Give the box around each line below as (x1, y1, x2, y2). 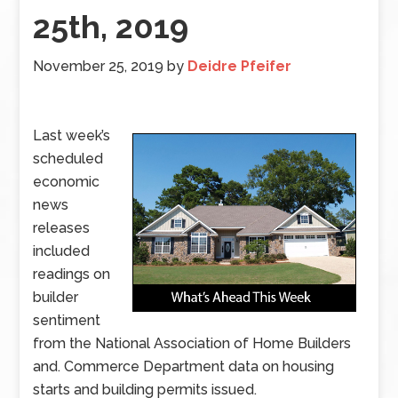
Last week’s (33, 127, 111, 144)
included (33, 243, 91, 259)
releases (33, 219, 91, 236)
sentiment (33, 312, 101, 329)
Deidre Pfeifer (187, 58, 292, 75)
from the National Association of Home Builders (33, 335, 352, 352)
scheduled (33, 150, 104, 167)
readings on (33, 266, 111, 283)
